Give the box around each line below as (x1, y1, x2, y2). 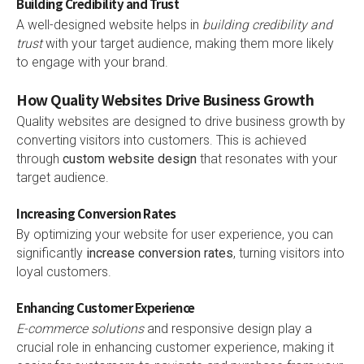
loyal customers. (16, 264, 111, 280)
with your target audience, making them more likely (42, 36, 334, 52)
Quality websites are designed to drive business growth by (16, 114, 345, 130)
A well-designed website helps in (16, 17, 202, 33)
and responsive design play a (144, 321, 312, 336)
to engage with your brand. (16, 54, 168, 71)
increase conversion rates (86, 245, 233, 262)
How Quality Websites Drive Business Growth (16, 89, 314, 110)
